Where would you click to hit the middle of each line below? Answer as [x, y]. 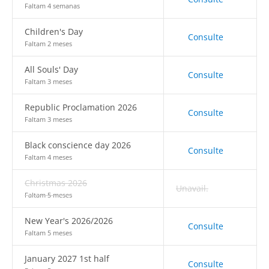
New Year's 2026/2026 [69, 221]
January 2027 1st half [67, 258]
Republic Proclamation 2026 [81, 107]
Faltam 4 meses [48, 157]
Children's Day [54, 32]
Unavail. [192, 188]
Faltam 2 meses [48, 44]
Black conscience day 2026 [78, 145]
